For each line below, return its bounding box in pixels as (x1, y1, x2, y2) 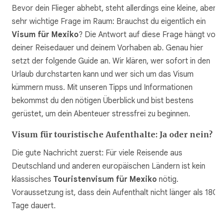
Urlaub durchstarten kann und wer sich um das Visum (12, 69, 194, 79)
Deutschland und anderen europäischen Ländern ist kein (12, 161, 205, 172)
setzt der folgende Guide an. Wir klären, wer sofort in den (12, 56, 210, 66)
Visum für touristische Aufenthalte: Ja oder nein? (12, 129, 213, 139)
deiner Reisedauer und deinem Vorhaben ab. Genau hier (12, 43, 203, 53)
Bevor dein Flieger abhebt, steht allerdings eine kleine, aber (12, 3, 216, 13)
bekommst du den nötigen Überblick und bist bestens (12, 95, 194, 106)
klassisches (12, 175, 53, 185)
